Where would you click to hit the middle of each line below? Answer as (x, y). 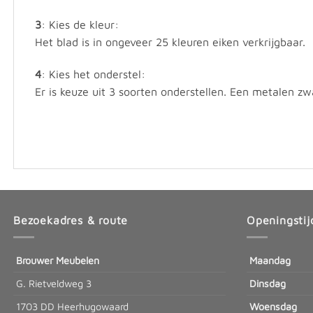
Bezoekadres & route (71, 220)
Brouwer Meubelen (56, 261)
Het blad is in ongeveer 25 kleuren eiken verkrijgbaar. (170, 42)
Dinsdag (266, 284)
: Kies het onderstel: (93, 74)
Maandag (269, 261)
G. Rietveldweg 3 (52, 284)
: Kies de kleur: (80, 25)
